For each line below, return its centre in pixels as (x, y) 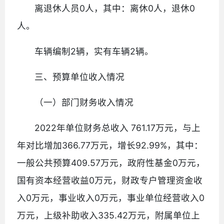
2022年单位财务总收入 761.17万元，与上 (118, 127)
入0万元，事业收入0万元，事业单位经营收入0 (111, 197)
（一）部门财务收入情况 (84, 102)
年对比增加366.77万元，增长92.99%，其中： (110, 145)
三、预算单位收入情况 (80, 76)
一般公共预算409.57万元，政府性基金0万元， (111, 162)
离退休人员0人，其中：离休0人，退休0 (115, 8)
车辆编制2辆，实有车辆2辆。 (94, 51)
